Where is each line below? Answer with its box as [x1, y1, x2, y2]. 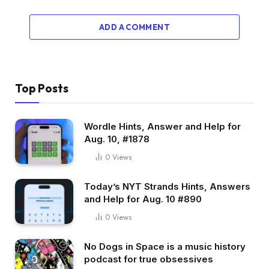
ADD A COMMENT [98, 22, 171, 32]
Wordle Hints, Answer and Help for [84, 121, 241, 133]
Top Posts [15, 81, 68, 96]
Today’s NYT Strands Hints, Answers [84, 181, 250, 192]
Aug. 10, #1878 [84, 133, 150, 145]
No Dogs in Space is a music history [84, 240, 246, 252]
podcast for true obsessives [84, 253, 213, 265]
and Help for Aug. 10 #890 [84, 193, 202, 205]
